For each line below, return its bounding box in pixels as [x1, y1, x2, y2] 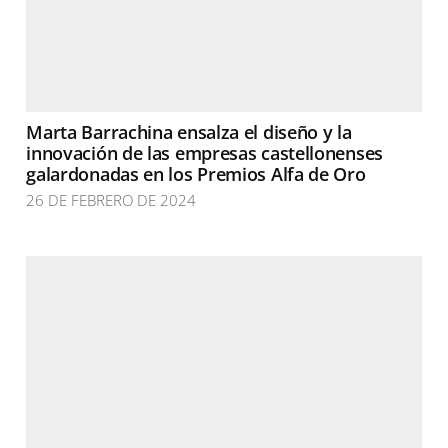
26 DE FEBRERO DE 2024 [26, 190, 197, 210]
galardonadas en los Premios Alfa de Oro [26, 162, 366, 186]
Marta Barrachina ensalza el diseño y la [26, 120, 352, 144]
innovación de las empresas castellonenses [26, 141, 383, 165]
